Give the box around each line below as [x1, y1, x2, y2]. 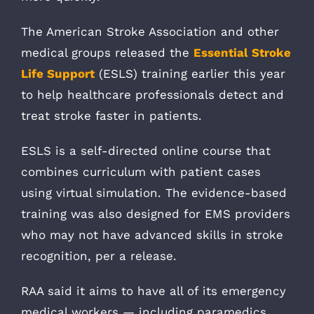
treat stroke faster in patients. [21, 108, 202, 123]
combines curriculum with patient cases [21, 164, 261, 179]
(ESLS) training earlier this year [95, 66, 285, 81]
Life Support [21, 66, 95, 81]
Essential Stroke [193, 45, 291, 60]
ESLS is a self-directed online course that [21, 143, 271, 158]
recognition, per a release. [21, 248, 177, 263]
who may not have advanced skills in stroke [21, 227, 283, 242]
